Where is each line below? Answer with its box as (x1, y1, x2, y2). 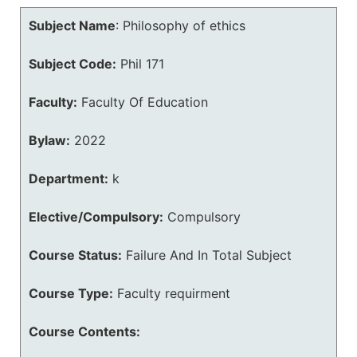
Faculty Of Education (81, 94, 208, 110)
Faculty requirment (117, 285, 230, 301)
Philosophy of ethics (123, 18, 245, 33)
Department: (29, 171, 108, 186)
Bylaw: (29, 132, 70, 148)
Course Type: (29, 285, 113, 301)
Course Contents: (29, 324, 140, 339)
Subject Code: (29, 56, 116, 72)
